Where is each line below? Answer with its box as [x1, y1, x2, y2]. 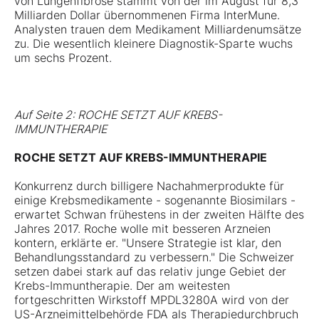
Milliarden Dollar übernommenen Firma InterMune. [14, 8, 280, 23]
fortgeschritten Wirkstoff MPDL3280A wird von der [14, 293, 289, 308]
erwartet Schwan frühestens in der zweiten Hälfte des [14, 207, 304, 222]
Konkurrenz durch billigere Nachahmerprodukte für [14, 179, 284, 194]
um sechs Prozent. [14, 51, 112, 66]
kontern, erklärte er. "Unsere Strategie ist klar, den [14, 236, 281, 251]
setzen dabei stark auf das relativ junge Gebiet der [14, 264, 286, 279]
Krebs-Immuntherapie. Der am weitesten [14, 278, 230, 293]
